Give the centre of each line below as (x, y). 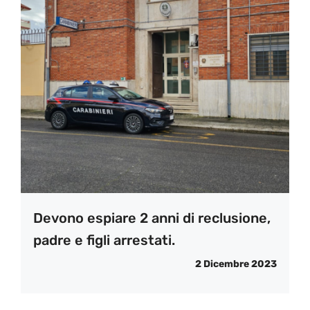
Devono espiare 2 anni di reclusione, (152, 218)
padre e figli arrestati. (104, 240)
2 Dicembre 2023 (236, 264)
